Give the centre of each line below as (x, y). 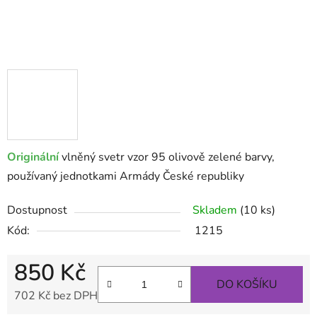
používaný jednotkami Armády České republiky (126, 177)
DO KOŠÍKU (247, 285)
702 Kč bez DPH (56, 296)
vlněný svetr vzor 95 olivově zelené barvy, (168, 157)
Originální (34, 157)
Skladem (216, 211)
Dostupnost (37, 211)
